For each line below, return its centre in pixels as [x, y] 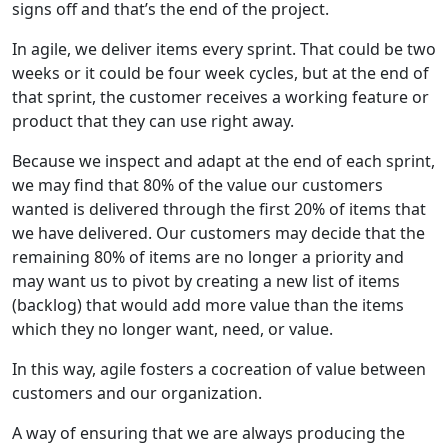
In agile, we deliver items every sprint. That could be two [224, 48]
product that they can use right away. [153, 120]
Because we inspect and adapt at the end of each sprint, [223, 160]
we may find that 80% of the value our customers [197, 184]
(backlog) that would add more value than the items [208, 304]
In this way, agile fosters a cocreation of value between [219, 368]
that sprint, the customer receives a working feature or [220, 96]
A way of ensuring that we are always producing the [208, 432]
